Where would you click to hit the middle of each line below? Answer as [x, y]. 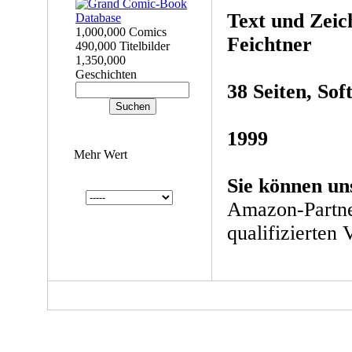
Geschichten [106, 74]
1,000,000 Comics [121, 32]
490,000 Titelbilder [123, 46]
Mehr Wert [100, 154]
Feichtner [269, 45]
